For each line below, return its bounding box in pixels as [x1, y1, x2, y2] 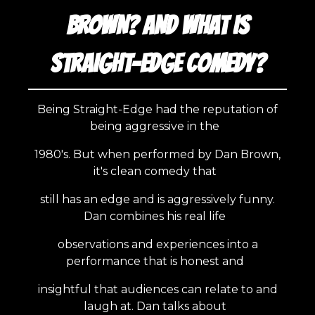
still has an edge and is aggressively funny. [40, 193, 275, 206]
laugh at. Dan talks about [83, 300, 232, 313]
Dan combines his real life [84, 210, 231, 223]
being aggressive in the [90, 120, 225, 133]
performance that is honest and [65, 255, 250, 268]
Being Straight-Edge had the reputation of [37, 103, 278, 116]
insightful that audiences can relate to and [37, 283, 278, 296]
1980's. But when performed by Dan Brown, [34, 148, 281, 161]
